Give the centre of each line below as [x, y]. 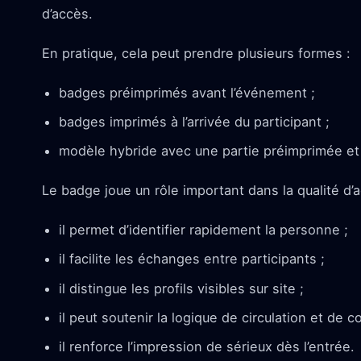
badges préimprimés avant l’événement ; [187, 92]
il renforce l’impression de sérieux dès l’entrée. [206, 346]
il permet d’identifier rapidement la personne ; [203, 230]
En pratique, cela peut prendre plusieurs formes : [196, 53]
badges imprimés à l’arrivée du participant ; [194, 122]
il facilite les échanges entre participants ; [191, 259]
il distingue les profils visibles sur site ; [181, 288]
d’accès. [67, 13]
